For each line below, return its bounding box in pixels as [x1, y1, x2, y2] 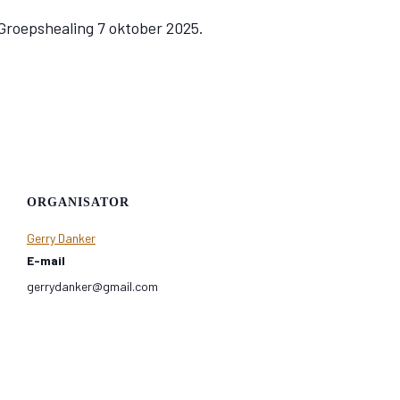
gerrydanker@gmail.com [27, 279, 158, 294]
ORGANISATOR [27, 196, 129, 209]
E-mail [27, 253, 65, 268]
